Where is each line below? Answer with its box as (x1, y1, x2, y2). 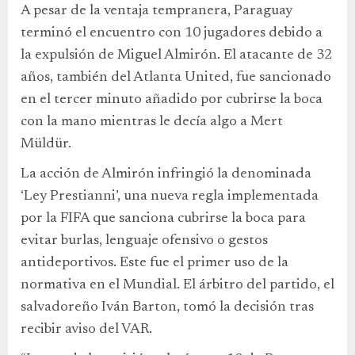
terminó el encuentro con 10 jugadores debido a (21, 26, 323, 41)
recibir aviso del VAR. (21, 323, 152, 338)
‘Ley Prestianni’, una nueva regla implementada (21, 189, 319, 204)
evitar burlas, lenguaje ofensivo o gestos (21, 234, 268, 249)
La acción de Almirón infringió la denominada (21, 167, 311, 182)
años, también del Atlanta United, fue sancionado (21, 71, 331, 86)
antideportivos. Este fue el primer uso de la (21, 256, 288, 271)
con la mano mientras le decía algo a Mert (21, 115, 283, 130)
